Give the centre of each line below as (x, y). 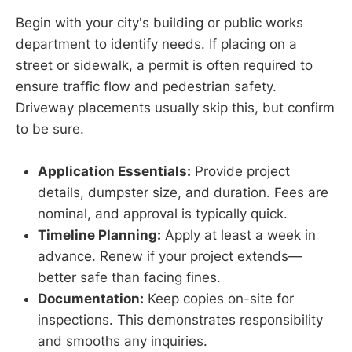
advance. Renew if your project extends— (170, 257)
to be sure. (50, 128)
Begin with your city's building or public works (159, 22)
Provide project (240, 172)
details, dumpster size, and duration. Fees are (183, 193)
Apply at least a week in (238, 235)
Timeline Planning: (99, 235)
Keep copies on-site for (219, 299)
